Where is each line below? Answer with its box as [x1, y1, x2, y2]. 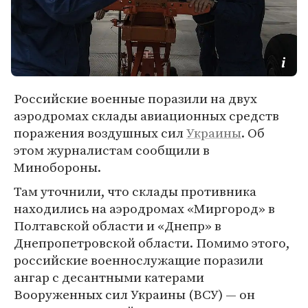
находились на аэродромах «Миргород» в [14, 199, 275, 217]
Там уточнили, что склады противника [14, 182, 256, 200]
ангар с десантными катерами [14, 268, 204, 286]
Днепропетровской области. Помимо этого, [14, 234, 290, 252]
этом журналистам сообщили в [14, 141, 210, 159]
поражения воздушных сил [14, 124, 186, 142]
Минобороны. [14, 158, 101, 176]
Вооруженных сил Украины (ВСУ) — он [14, 285, 255, 303]
